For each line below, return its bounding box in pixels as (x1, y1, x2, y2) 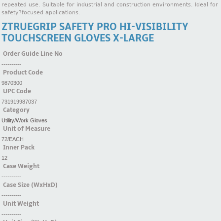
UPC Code (3, 87, 31, 95)
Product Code (3, 68, 43, 76)
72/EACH (1, 136, 24, 142)
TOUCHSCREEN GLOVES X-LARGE (1, 32, 154, 44)
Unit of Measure (3, 124, 50, 133)
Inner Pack (3, 143, 35, 151)
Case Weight (3, 162, 39, 170)
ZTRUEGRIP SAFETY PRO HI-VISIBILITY (1, 20, 188, 33)
